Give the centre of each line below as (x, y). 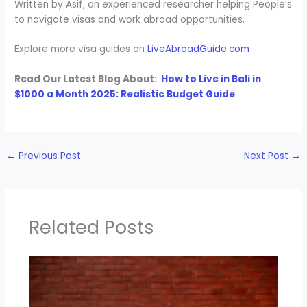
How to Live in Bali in (211, 79)
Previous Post (49, 156)
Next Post (267, 156)
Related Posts (91, 227)
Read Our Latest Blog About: (87, 79)
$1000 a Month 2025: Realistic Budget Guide (125, 95)
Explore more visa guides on (81, 49)
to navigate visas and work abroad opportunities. (130, 19)
